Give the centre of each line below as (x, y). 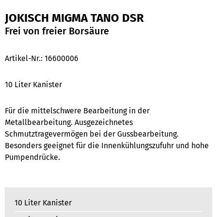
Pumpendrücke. (32, 157)
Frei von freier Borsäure (57, 31)
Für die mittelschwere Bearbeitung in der (77, 111)
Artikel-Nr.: (25, 58)
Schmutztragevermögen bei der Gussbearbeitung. (92, 134)
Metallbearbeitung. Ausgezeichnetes (69, 122)
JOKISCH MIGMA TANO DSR (74, 18)
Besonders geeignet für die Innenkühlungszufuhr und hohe (107, 146)
